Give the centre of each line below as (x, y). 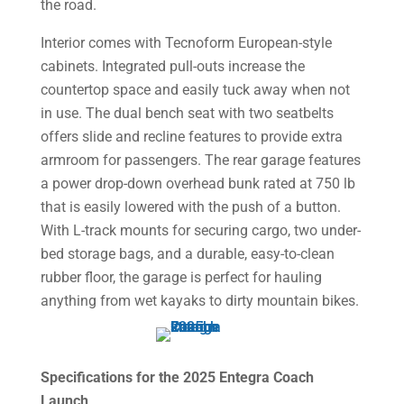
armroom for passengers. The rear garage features (200, 161)
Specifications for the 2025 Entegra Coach (177, 377)
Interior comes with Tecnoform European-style (186, 43)
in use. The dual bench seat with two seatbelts (187, 114)
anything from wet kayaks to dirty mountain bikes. (199, 301)
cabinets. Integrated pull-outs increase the (172, 67)
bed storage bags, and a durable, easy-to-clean (187, 254)
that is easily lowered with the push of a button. (190, 207)
